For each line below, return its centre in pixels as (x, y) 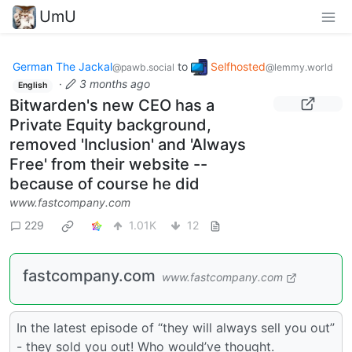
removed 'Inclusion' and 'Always (128, 144)
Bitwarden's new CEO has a (112, 105)
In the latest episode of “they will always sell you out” (176, 327)
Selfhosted (238, 66)
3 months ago (114, 84)
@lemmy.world (299, 67)
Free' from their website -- (108, 164)
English (32, 86)
